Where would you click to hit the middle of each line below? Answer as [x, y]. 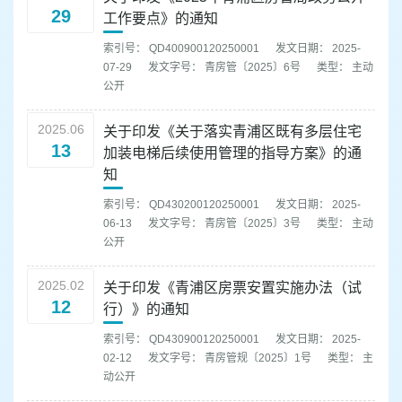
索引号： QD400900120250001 [183, 49]
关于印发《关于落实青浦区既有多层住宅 [232, 132]
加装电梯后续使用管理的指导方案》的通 [232, 153]
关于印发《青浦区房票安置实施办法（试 [232, 288]
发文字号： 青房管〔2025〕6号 [226, 68]
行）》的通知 [146, 310]
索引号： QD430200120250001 [183, 205]
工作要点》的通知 [161, 19]
